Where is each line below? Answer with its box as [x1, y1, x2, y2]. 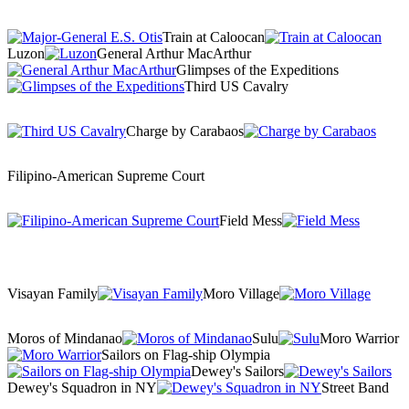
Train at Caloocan [163, 28, 265, 45]
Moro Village [203, 285, 279, 301]
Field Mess [219, 212, 282, 228]
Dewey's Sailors [191, 362, 284, 379]
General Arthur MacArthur [97, 45, 251, 61]
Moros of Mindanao [7, 330, 122, 346]
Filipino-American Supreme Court [7, 167, 204, 184]
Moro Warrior [320, 330, 399, 346]
